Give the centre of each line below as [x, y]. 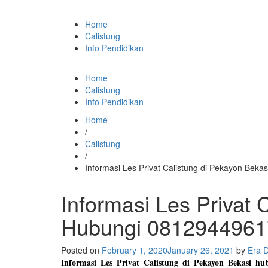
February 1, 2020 [135, 250]
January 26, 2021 [201, 250]
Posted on [81, 250]
